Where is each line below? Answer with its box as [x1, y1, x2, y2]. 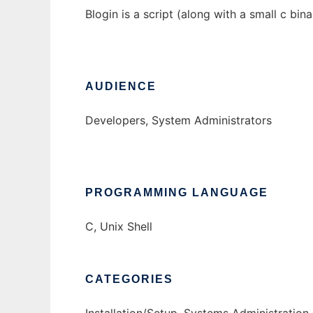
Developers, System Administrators [85, 113, 272, 128]
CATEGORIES [85, 273, 173, 286]
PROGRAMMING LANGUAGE [85, 187, 268, 199]
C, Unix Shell [85, 219, 152, 234]
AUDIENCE [85, 80, 156, 93]
